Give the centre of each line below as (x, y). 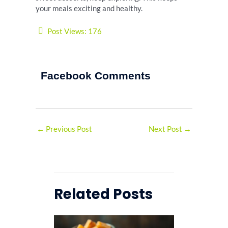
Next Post (166, 129)
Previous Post (68, 129)
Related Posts (104, 194)
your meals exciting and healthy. (89, 9)
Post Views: (67, 31)
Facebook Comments (96, 76)
